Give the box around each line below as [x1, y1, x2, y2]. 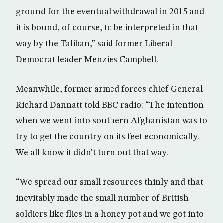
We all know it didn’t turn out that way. [16, 148, 168, 157]
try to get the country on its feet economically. [16, 132, 199, 141]
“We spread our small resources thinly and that [16, 178, 203, 187]
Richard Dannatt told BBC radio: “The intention [16, 101, 204, 110]
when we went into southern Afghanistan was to [16, 116, 207, 125]
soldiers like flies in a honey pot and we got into [16, 210, 204, 219]
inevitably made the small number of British [16, 194, 189, 203]
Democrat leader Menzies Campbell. [16, 55, 158, 64]
